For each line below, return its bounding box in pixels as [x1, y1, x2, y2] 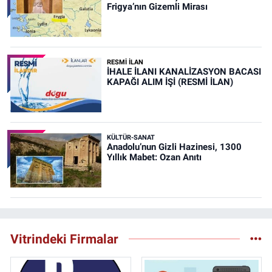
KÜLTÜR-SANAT [106, 133, 155, 141]
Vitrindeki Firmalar [10, 231, 118, 246]
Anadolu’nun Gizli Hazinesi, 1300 [106, 141, 242, 152]
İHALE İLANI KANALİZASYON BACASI [106, 66, 261, 77]
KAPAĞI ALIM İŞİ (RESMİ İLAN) [106, 76, 233, 87]
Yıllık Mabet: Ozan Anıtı [106, 151, 202, 163]
